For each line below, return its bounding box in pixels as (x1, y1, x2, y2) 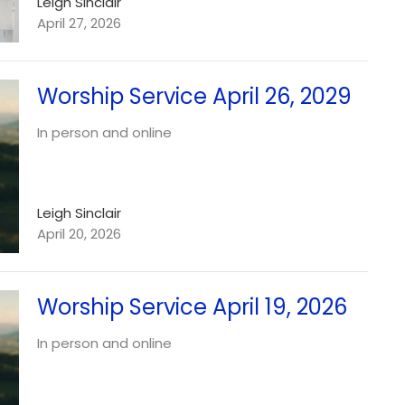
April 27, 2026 (36, 14, 121, 33)
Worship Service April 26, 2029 (36, 81, 352, 112)
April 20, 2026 (36, 223, 121, 243)
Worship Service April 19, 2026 (36, 291, 347, 322)
